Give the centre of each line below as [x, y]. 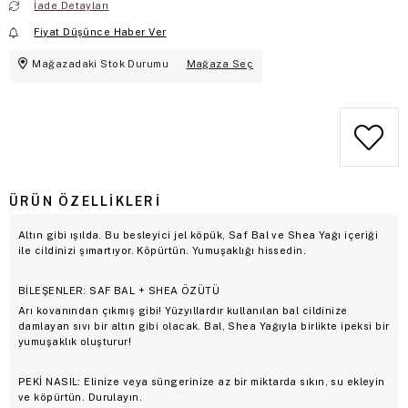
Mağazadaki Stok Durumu [101, 63]
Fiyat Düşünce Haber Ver [100, 31]
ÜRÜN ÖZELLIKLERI [85, 201]
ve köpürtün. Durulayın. [81, 397]
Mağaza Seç [219, 63]
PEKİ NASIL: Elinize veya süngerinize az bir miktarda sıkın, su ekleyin [202, 381]
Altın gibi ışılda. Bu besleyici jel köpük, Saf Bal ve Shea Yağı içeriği [199, 235]
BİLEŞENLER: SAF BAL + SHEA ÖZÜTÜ [119, 290]
